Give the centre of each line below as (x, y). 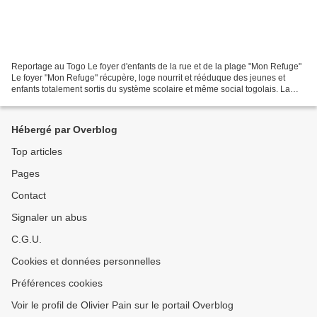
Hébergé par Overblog (64, 129)
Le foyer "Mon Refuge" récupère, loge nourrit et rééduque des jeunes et (148, 77)
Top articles (37, 151)
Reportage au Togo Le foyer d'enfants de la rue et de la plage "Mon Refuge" (156, 66)
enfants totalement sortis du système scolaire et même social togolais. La (151, 89)
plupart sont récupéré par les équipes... (86, 100)
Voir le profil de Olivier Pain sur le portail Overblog (122, 305)
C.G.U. (27, 239)
